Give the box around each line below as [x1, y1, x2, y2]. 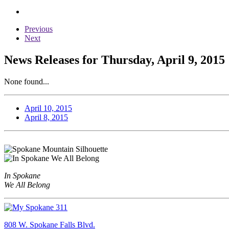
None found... [4, 77, 49, 86]
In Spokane [4, 171, 40, 180]
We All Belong [4, 180, 50, 189]
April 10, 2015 [25, 103, 72, 112]
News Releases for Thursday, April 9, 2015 [4, 53, 225, 66]
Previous [25, 24, 53, 33]
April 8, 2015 [25, 112, 68, 122]
